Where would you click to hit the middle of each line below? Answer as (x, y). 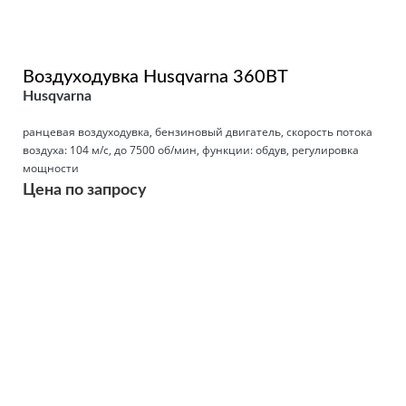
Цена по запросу (85, 190)
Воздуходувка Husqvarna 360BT (155, 77)
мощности (51, 168)
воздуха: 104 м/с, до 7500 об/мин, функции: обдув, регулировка (191, 150)
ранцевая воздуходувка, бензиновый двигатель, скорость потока (198, 131)
